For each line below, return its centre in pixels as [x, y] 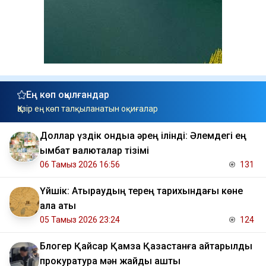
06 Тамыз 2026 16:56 [80, 165]
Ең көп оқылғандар [68, 95]
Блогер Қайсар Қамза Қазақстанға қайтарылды [146, 246]
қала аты [58, 206]
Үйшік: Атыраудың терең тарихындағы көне [141, 191]
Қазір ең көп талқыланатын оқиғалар [88, 109]
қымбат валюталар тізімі [94, 151]
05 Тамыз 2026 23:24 [80, 220]
